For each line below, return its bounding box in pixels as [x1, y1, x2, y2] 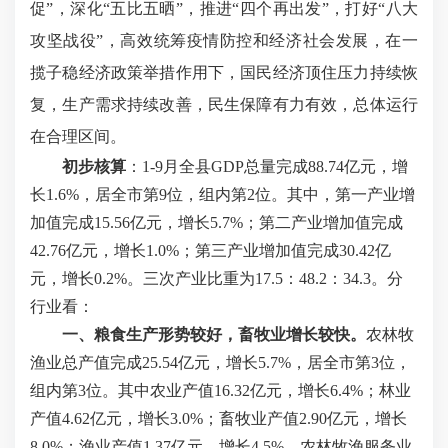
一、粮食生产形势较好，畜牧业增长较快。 [62, 326, 366, 343]
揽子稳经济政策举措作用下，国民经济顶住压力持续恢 [30, 64, 418, 81]
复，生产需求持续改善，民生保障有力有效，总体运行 [30, 96, 418, 113]
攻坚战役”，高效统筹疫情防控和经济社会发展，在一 [30, 32, 418, 49]
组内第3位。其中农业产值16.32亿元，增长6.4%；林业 [30, 382, 411, 399]
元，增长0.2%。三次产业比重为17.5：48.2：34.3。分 [30, 270, 403, 287]
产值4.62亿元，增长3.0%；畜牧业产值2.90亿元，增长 [30, 410, 407, 427]
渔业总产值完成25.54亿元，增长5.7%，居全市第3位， [30, 354, 411, 371]
